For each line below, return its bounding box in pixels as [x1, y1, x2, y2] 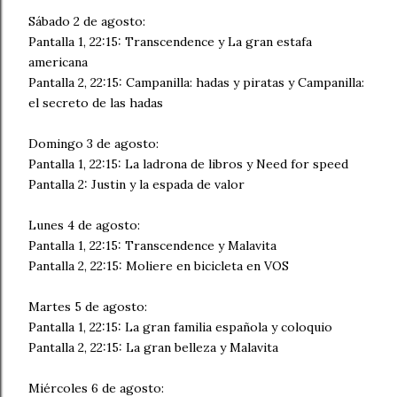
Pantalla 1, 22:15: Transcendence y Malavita [28, 237, 276, 253]
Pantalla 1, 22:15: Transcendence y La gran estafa [28, 34, 312, 50]
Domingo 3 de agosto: [28, 136, 159, 152]
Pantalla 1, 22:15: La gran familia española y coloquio [28, 319, 332, 335]
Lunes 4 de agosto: [28, 217, 140, 233]
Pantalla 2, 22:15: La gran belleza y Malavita [28, 339, 278, 355]
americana [28, 54, 88, 70]
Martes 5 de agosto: [28, 299, 147, 315]
